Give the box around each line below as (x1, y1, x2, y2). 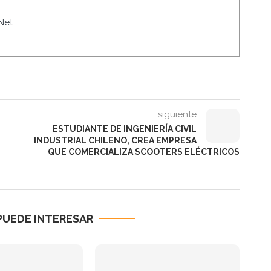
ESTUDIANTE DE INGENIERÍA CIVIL (53, 124, 197, 134)
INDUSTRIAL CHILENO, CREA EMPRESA (34, 135, 197, 146)
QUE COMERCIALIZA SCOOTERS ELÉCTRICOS (48, 147, 240, 157)
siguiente (158, 109, 197, 120)
